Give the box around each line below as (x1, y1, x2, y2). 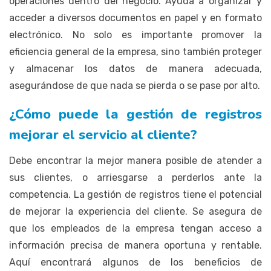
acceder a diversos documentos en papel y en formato (9, 11, 262, 24)
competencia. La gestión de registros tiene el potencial (9, 188, 262, 200)
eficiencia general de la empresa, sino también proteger (9, 45, 262, 57)
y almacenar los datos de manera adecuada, (9, 62, 262, 74)
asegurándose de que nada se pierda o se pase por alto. (9, 79, 260, 91)
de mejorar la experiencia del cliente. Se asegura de (9, 205, 262, 217)
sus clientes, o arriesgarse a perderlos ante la (9, 171, 262, 183)
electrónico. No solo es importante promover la (9, 28, 262, 41)
